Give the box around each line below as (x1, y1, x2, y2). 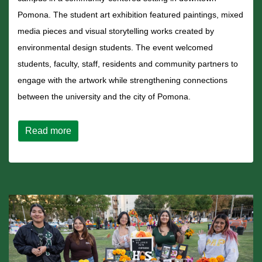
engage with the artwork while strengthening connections (18, 75, 227, 85)
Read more (25, 126, 71, 136)
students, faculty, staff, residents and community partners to (18, 59, 238, 69)
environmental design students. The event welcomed (18, 43, 213, 53)
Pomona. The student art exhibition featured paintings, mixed (18, 10, 243, 20)
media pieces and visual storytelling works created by (18, 26, 214, 36)
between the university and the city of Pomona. (18, 92, 191, 102)
